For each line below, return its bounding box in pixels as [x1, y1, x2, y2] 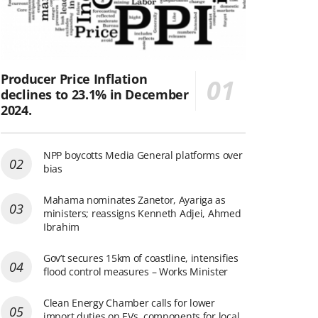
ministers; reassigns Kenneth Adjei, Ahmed [43, 206, 241, 220]
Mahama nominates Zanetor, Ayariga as [43, 192, 226, 207]
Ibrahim [43, 219, 80, 234]
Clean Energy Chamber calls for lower [43, 295, 215, 309]
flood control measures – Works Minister [43, 264, 229, 278]
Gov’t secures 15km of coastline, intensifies [43, 251, 238, 265]
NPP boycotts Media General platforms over [43, 148, 243, 162]
